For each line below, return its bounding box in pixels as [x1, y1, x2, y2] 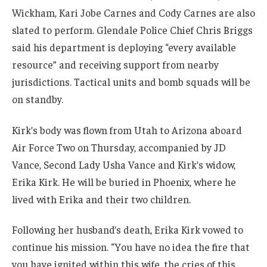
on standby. [12, 92, 63, 105]
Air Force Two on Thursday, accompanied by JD [12, 140, 226, 154]
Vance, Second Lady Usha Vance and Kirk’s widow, [12, 157, 235, 171]
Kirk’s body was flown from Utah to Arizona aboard [12, 123, 242, 136]
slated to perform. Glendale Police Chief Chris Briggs [12, 23, 253, 36]
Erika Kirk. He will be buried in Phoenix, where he [12, 175, 236, 188]
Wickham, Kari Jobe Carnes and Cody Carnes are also [12, 5, 255, 19]
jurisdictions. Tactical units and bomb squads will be [12, 74, 250, 88]
